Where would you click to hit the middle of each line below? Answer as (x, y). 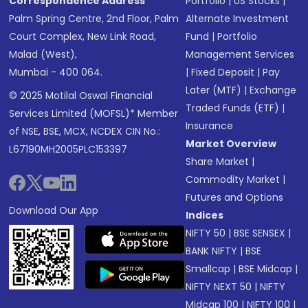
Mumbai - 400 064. (56, 73)
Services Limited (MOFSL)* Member (94, 114)
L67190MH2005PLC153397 (68, 150)
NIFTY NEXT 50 (219, 287)
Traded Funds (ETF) (233, 108)
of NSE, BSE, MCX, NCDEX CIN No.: (85, 132)
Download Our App (54, 211)
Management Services (240, 55)
